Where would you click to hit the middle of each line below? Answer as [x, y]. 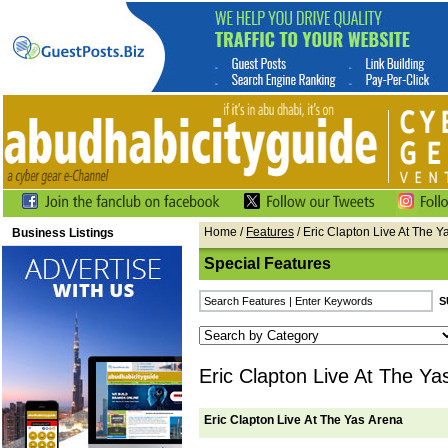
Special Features [267, 263]
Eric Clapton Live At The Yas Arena [303, 420]
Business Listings [63, 233]
